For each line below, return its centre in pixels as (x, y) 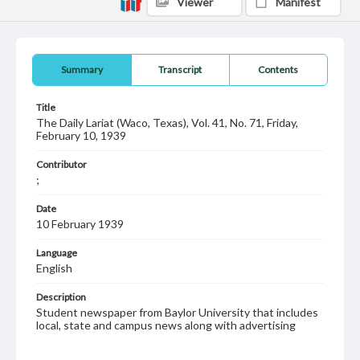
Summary (82, 70)
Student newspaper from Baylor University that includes (177, 312)
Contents (278, 70)
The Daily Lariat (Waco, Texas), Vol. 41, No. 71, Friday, (167, 123)
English (54, 268)
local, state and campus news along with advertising (166, 325)
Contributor (61, 164)
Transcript (180, 70)
